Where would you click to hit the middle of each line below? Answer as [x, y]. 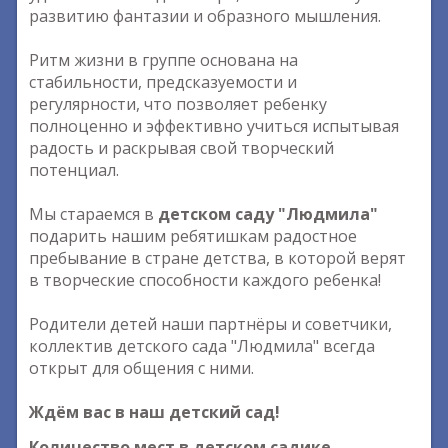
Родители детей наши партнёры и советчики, [210, 324]
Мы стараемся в [93, 214]
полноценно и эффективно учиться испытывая [214, 126]
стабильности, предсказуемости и [163, 82]
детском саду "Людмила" [268, 214]
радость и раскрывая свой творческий [181, 148]
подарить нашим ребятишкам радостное [193, 236]
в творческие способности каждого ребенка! [205, 280]
